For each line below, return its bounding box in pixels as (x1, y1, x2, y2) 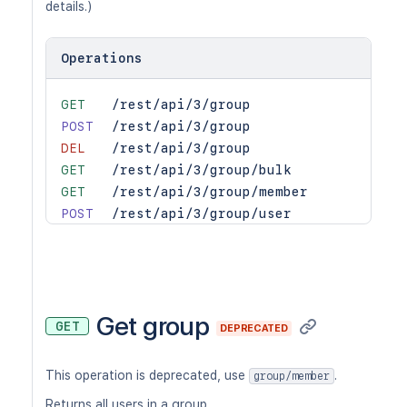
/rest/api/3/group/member (112, 184, 308, 199)
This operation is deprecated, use (45, 368, 249, 382)
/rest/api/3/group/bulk (112, 163, 292, 177)
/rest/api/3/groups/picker (112, 250, 316, 264)
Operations (61, 51, 143, 65)
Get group (96, 310, 210, 342)
